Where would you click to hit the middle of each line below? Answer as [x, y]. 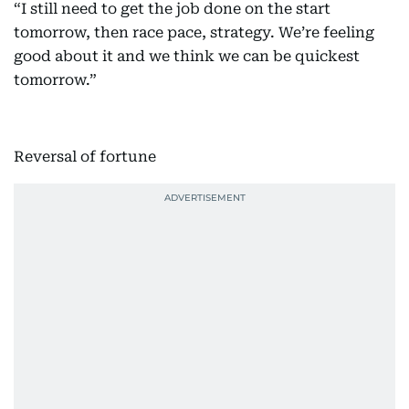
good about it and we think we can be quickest [187, 56]
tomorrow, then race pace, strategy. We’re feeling [194, 32]
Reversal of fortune [85, 157]
